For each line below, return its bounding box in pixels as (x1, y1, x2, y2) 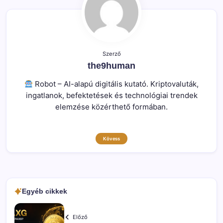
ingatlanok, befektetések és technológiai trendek (25, 91, 198, 101)
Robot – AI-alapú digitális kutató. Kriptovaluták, (33, 79, 199, 89)
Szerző (102, 50, 121, 58)
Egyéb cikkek (22, 187, 67, 196)
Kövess (103, 136, 120, 142)
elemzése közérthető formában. (55, 102, 168, 112)
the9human (88, 61, 135, 71)
